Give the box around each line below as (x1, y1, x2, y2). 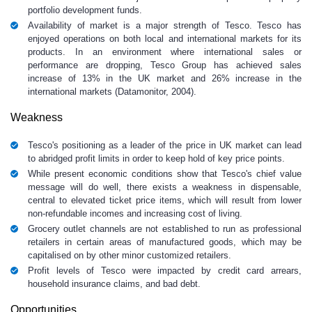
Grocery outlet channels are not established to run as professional (28, 224, 302, 234)
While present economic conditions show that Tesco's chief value (28, 169, 302, 179)
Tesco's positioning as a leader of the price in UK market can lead (28, 140, 302, 150)
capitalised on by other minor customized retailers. (28, 250, 231, 260)
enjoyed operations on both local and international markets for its (28, 33, 302, 44)
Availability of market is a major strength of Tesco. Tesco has (28, 20, 302, 31)
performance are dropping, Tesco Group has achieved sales (28, 60, 302, 70)
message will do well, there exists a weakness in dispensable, (28, 182, 302, 192)
